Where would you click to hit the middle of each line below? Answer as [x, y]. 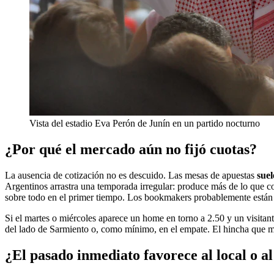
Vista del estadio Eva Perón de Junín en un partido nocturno [145, 123]
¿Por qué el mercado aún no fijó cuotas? [131, 149]
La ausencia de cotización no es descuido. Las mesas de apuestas [131, 175]
